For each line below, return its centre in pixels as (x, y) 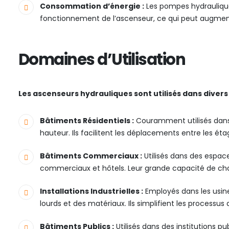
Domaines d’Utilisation (102, 60)
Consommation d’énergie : (92, 6)
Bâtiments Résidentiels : (87, 121)
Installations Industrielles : (91, 191)
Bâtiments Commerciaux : (91, 156)
